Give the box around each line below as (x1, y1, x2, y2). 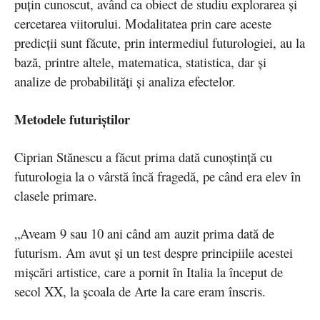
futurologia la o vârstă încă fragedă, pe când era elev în (14, 167, 301, 186)
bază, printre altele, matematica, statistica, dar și (14, 53, 266, 71)
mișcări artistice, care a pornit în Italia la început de (14, 263, 283, 281)
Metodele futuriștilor (14, 109, 130, 129)
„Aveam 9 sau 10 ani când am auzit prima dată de (14, 224, 274, 243)
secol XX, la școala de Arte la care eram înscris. (14, 282, 266, 301)
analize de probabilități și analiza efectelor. (14, 72, 240, 91)
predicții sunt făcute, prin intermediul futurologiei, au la (14, 34, 305, 52)
